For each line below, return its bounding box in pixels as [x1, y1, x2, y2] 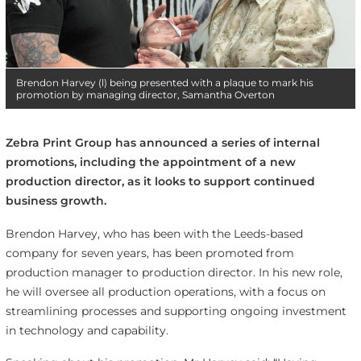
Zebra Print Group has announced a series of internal [5, 135, 320, 150]
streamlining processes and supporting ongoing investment [5, 303, 346, 318]
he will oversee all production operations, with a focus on [5, 284, 326, 299]
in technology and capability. [5, 322, 168, 338]
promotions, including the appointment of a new [5, 154, 296, 169]
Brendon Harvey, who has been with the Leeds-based [5, 226, 303, 241]
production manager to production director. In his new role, [5, 264, 342, 280]
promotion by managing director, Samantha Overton [15, 88, 275, 101]
